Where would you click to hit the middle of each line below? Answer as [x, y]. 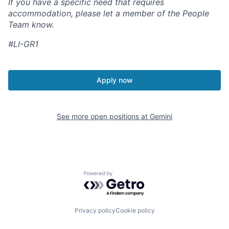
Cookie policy [135, 210]
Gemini [161, 117]
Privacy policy [95, 210]
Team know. [31, 25]
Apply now [114, 80]
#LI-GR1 [23, 44]
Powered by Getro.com [128, 176]
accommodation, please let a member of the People [109, 14]
